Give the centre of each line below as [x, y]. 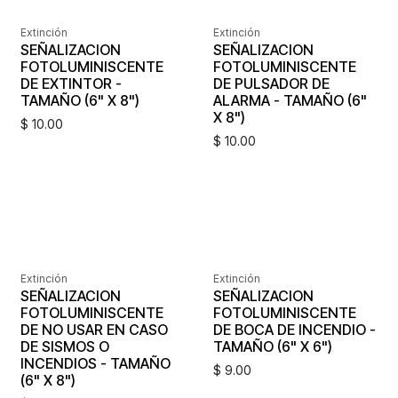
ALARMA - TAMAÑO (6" [290, 100]
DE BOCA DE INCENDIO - [294, 329]
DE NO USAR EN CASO [94, 329]
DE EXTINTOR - [71, 83]
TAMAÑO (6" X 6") [272, 346]
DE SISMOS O [65, 346]
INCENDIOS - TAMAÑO [96, 363]
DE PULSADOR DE [271, 83]
